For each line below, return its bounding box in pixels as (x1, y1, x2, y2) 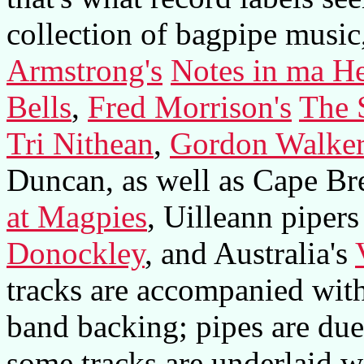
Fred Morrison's (88, 89, 292, 124)
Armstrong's (6, 52, 162, 88)
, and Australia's (145, 235, 355, 271)
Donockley (6, 235, 145, 271)
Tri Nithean (6, 125, 154, 161)
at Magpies (6, 198, 147, 234)
